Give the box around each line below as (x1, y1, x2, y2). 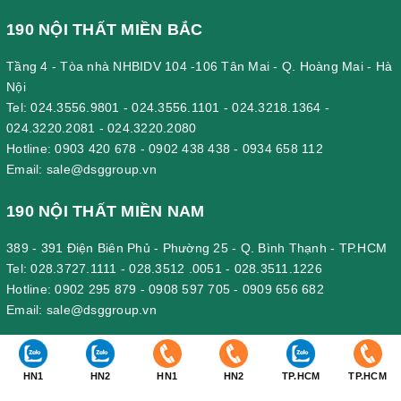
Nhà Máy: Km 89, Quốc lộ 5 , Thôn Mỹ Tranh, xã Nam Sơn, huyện (6, 380, 394, 396)
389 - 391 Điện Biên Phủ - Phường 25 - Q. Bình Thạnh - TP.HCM (6, 240, 387, 255)
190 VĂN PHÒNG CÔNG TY (6, 342, 218, 361)
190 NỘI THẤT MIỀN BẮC (6, 20, 203, 38)
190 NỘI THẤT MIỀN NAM (6, 201, 205, 220)
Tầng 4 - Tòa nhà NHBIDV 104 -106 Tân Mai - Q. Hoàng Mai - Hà (6, 58, 392, 73)
